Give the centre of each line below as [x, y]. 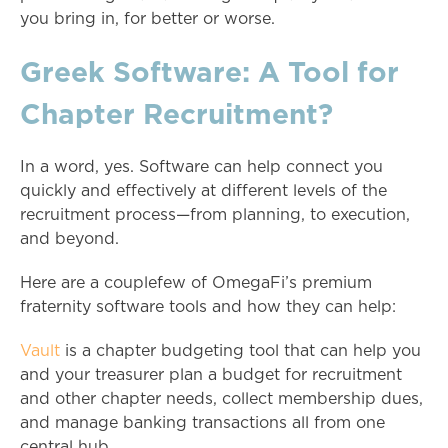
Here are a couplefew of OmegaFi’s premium [196, 283]
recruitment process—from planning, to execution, [215, 215]
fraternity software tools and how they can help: [208, 307]
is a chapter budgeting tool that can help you [240, 351]
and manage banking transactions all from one [202, 423]
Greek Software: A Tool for [209, 72]
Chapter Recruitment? [176, 114]
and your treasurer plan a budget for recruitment [211, 375]
